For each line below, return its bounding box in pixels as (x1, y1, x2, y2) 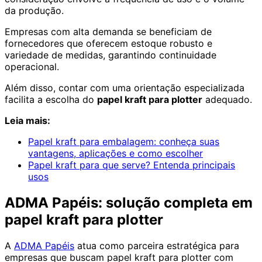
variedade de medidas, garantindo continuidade (5, 49, 216, 61)
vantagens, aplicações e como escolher (28, 147, 203, 160)
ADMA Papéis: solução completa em (5, 194, 253, 212)
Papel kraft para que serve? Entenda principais (28, 159, 235, 171)
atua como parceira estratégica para (74, 240, 239, 251)
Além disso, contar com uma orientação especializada (5, 82, 244, 94)
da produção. (5, 5, 64, 17)
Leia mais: (5, 115, 50, 127)
